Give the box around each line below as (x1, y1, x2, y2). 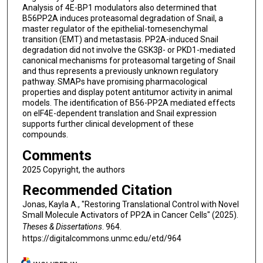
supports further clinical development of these (22, 119, 194, 129)
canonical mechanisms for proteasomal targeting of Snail (22, 55, 235, 65)
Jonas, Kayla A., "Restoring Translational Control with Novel (22, 200, 239, 210)
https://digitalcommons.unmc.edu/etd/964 (22, 234, 181, 244)
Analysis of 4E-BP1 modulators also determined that (22, 2, 217, 12)
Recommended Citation (22, 182, 172, 199)
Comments (22, 147, 92, 164)
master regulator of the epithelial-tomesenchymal (22, 23, 208, 33)
